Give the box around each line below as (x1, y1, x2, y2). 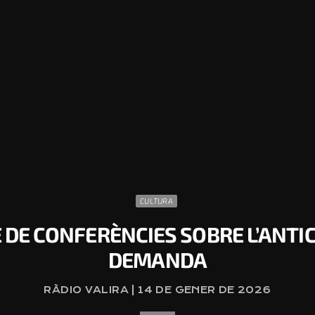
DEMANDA (108, 247, 207, 273)
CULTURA (140, 196, 173, 205)
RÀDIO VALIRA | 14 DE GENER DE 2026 (44, 284, 271, 296)
